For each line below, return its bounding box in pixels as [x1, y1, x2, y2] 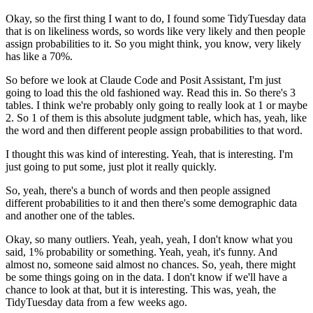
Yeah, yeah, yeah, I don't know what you [112, 233, 293, 246]
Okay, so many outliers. [6, 233, 110, 246]
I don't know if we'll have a [167, 271, 287, 284]
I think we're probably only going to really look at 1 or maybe [36, 99, 307, 112]
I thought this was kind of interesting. [6, 148, 169, 161]
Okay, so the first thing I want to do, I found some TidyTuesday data [6, 13, 306, 25]
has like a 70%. [6, 50, 73, 63]
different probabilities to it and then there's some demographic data [6, 197, 297, 210]
